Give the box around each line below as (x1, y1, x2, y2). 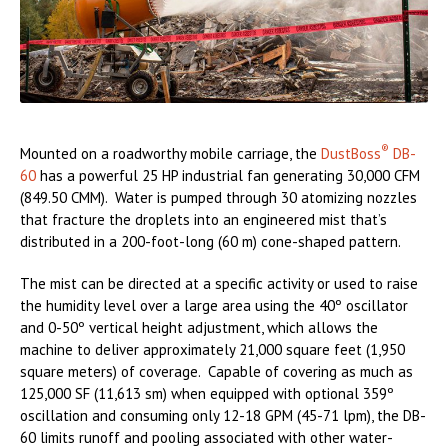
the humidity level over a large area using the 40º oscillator (20, 296, 408, 316)
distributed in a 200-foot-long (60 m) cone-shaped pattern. (20, 232, 401, 252)
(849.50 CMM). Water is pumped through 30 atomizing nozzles (20, 188, 417, 208)
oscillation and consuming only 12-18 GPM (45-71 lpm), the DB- (20, 406, 426, 426)
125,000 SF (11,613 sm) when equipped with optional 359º (20, 384, 394, 404)
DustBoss (321, 144, 381, 164)
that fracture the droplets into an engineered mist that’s (20, 210, 387, 230)
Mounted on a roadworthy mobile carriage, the (20, 144, 321, 164)
